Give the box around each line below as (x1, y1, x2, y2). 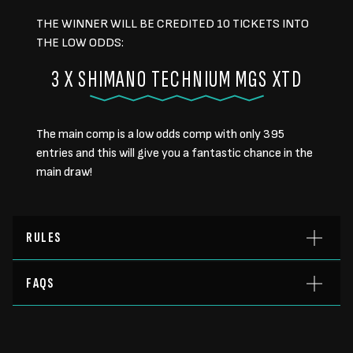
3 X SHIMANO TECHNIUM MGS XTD (50, 65, 303, 94)
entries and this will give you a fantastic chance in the (36, 146, 313, 161)
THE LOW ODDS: (36, 35, 124, 50)
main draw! (36, 165, 92, 180)
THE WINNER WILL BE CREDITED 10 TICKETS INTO (36, 17, 309, 32)
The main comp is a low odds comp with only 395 (36, 127, 284, 142)
